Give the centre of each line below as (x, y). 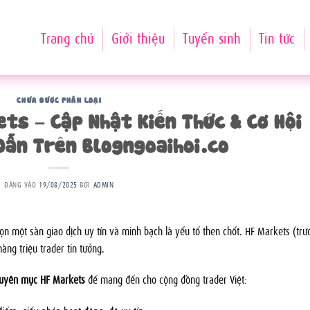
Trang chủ (67, 37)
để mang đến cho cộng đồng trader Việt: (166, 279)
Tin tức (276, 37)
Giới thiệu (138, 37)
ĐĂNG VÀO (22, 184)
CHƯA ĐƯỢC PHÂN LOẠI (59, 99)
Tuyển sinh (211, 37)
